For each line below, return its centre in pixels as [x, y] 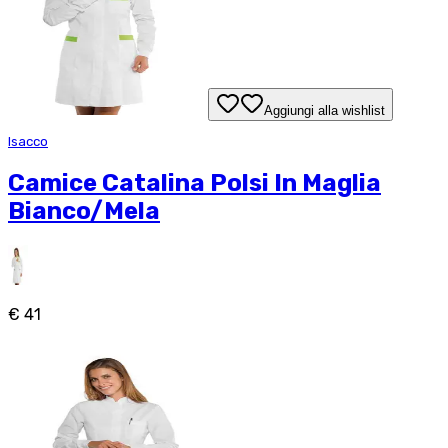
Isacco [28, 142]
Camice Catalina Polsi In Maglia [194, 183]
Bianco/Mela [84, 211]
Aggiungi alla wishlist [324, 111]
